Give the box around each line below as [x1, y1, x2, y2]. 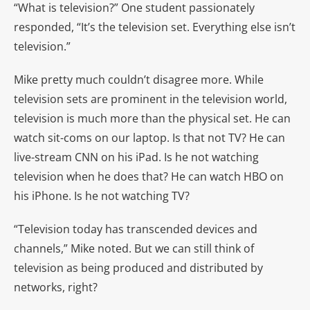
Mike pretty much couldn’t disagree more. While [14, 71, 264, 87]
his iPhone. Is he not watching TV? [14, 188, 190, 203]
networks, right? [14, 279, 98, 295]
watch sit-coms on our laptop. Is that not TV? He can [14, 129, 285, 145]
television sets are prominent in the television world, [14, 91, 287, 107]
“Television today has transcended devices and [14, 221, 257, 237]
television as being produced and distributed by [14, 259, 263, 275]
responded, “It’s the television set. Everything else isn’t [14, 19, 295, 35]
